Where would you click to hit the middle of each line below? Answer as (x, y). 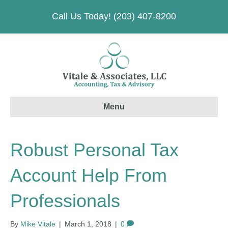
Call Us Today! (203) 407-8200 (114, 16)
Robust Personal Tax (94, 150)
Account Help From (89, 175)
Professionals (65, 201)
